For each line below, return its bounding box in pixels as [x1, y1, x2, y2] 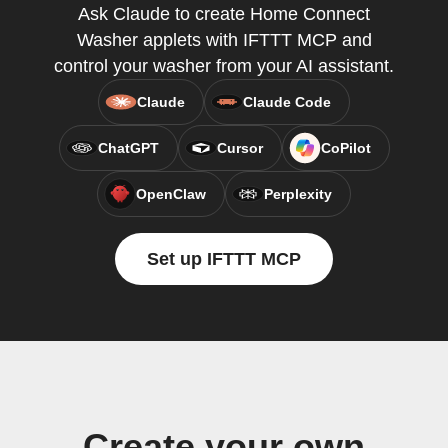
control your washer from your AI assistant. [54, 56, 394, 76]
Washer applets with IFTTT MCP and [76, 30, 372, 50]
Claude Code [243, 94, 331, 110]
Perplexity [264, 186, 332, 202]
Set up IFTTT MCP [147, 249, 301, 269]
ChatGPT [97, 140, 159, 156]
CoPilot [320, 140, 371, 156]
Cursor [216, 140, 263, 156]
